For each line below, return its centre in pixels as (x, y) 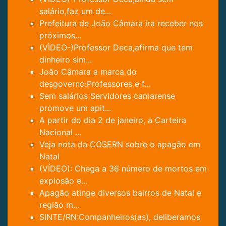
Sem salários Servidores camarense (107, 96)
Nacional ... (60, 132)
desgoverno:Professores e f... (95, 83)
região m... (59, 205)
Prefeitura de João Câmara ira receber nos (121, 23)
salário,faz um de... (75, 11)
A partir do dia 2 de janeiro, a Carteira (113, 120)
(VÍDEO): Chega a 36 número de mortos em (123, 168)
